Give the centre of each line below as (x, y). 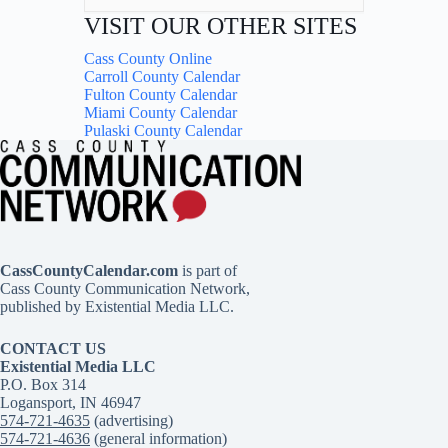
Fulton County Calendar (160, 95)
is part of (209, 271)
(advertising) (131, 421)
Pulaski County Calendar (163, 131)
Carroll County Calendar (162, 77)
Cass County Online (148, 59)
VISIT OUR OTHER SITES (220, 26)
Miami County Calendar (160, 113)
